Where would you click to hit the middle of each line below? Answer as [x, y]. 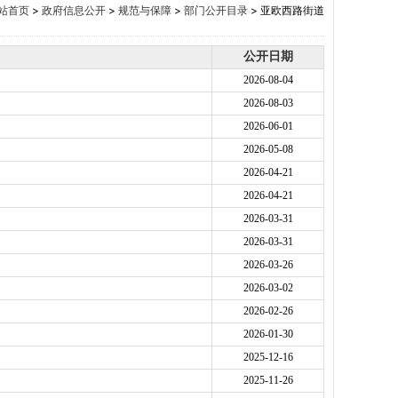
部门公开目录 [216, 10]
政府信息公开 [74, 10]
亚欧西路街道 [292, 10]
